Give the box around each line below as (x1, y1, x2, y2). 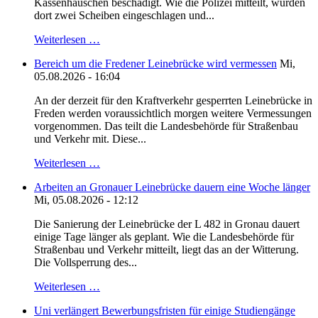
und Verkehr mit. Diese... (34, 133, 146, 146)
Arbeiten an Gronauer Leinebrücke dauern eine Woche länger (34, 181, 310, 194)
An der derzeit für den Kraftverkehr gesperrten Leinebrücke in (34, 94, 312, 107)
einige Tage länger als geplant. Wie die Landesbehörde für (34, 231, 294, 243)
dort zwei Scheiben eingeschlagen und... (34, 9, 214, 22)
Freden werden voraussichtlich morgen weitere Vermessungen (34, 107, 312, 120)
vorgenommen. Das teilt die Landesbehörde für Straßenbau (34, 120, 298, 133)
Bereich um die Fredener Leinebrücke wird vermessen (34, 57, 277, 70)
